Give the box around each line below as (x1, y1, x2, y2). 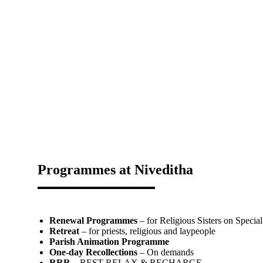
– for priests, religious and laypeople (79, 225, 215, 236)
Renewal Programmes (49, 215, 137, 225)
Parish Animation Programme (49, 236, 169, 247)
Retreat (49, 225, 79, 236)
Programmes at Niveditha (38, 161, 193, 177)
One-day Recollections (49, 247, 137, 257)
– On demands (137, 247, 194, 257)
